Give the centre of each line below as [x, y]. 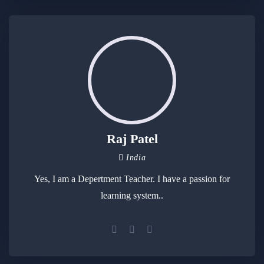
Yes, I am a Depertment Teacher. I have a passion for [132, 179]
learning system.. [132, 196]
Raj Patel [132, 139]
